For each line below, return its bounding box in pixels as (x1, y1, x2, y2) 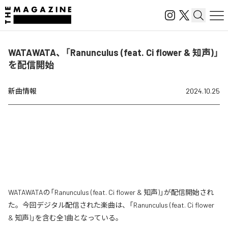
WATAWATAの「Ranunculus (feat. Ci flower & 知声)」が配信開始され (8, 188, 214, 196)
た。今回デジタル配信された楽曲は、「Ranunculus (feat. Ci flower (8, 201, 214, 209)
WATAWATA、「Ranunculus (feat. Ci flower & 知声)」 (8, 47, 219, 58)
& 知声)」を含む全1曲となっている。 (8, 213, 123, 222)
